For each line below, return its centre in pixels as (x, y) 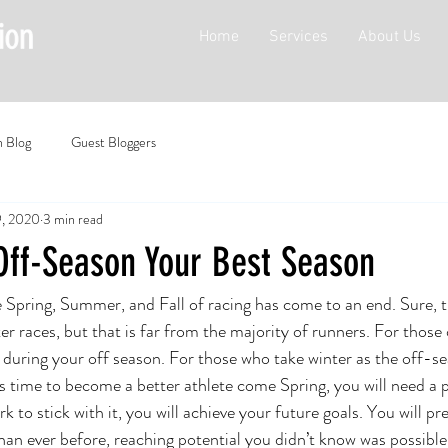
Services (298, 37)
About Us (389, 37)
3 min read (73, 218)
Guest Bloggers (113, 141)
